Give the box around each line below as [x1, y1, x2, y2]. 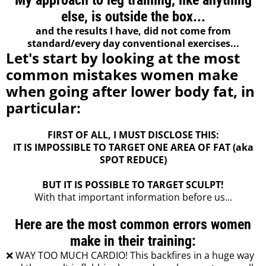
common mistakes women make [6, 65, 238, 85]
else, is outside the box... [61, 8, 205, 26]
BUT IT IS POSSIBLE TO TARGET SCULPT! [42, 178, 224, 192]
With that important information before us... [34, 191, 232, 204]
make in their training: [70, 233, 196, 250]
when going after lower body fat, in [6, 81, 255, 102]
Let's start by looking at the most [6, 48, 240, 68]
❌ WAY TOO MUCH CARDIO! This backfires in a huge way [6, 249, 254, 262]
